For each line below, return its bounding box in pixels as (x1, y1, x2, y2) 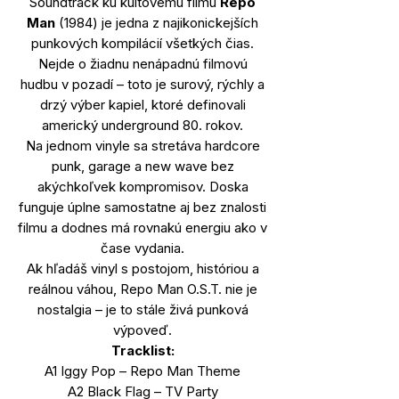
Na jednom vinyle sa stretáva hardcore (25, 136, 260, 154)
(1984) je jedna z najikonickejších (55, 13, 258, 31)
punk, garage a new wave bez (51, 157, 234, 175)
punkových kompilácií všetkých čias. (31, 34, 254, 52)
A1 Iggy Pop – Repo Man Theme (45, 362, 240, 379)
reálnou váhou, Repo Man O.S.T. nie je (28, 280, 257, 297)
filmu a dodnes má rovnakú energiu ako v (18, 218, 267, 236)
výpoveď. (113, 321, 172, 338)
